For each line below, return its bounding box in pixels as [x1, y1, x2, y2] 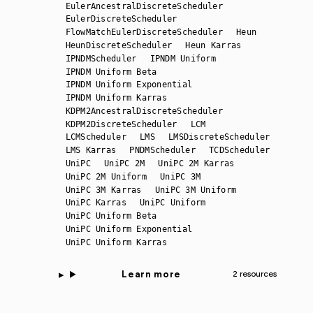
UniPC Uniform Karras [65, 237, 167, 247]
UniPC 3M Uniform [154, 184, 237, 195]
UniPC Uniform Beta [65, 211, 157, 221]
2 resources [232, 269, 277, 279]
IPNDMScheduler [65, 53, 137, 64]
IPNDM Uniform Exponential [65, 80, 193, 90]
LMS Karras [65, 145, 117, 156]
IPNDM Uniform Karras [65, 93, 167, 103]
